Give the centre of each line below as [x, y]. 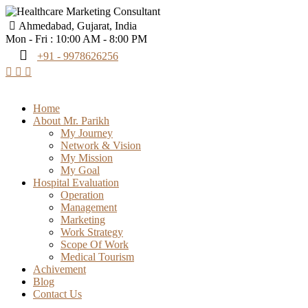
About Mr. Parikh [71, 121]
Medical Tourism [97, 257]
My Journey [87, 133]
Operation [82, 195]
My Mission [87, 158]
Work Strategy [92, 232]
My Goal [80, 170]
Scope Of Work [95, 244]
